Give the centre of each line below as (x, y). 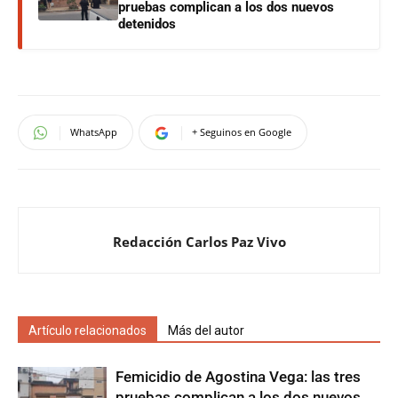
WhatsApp (94, 132)
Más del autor (206, 330)
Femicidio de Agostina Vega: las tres (238, 377)
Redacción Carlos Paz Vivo (199, 242)
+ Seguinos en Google (242, 132)
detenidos (147, 24)
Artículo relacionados (88, 330)
